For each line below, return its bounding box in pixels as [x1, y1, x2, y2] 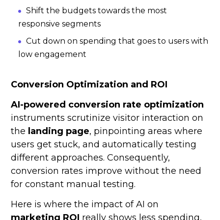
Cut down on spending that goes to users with [26, 36, 209, 46]
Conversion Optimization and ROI [11, 79, 168, 90]
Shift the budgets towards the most [26, 6, 167, 16]
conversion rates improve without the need [11, 165, 202, 177]
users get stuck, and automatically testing [11, 139, 197, 150]
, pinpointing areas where [89, 126, 203, 137]
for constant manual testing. [11, 179, 136, 190]
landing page [28, 126, 90, 137]
